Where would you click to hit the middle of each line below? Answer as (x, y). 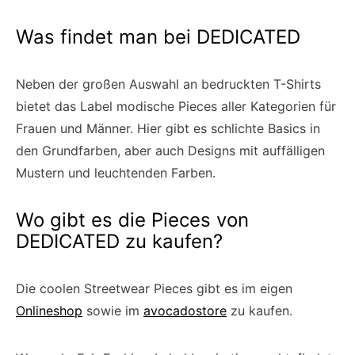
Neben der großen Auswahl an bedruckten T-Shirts (168, 84)
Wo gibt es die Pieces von (132, 220)
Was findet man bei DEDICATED (158, 37)
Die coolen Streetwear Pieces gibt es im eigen (154, 288)
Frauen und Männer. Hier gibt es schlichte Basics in (168, 128)
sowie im (113, 311)
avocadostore (185, 311)
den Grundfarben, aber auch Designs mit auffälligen (170, 151)
